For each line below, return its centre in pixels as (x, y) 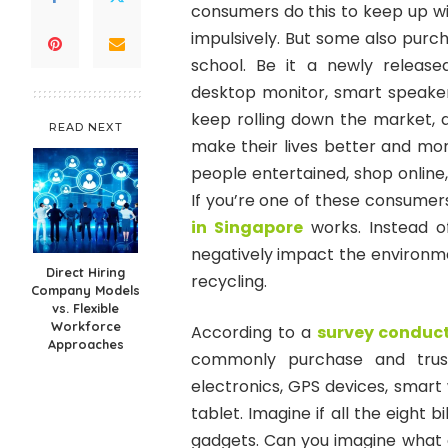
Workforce (85, 326)
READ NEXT (85, 127)
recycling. (228, 282)
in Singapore (246, 228)
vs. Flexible (86, 308)
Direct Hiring (86, 272)
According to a (253, 333)
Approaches (85, 344)
